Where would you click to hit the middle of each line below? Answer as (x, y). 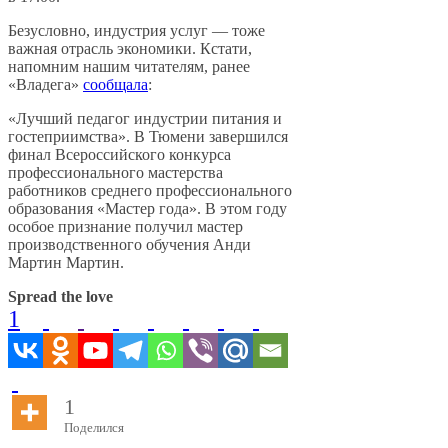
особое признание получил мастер (125, 227)
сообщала (115, 85)
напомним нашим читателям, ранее (129, 67)
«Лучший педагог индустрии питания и (145, 119)
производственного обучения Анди (129, 245)
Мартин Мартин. (66, 263)
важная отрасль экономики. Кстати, (130, 49)
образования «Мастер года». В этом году (147, 209)
